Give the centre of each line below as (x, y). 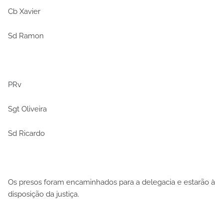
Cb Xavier (24, 11)
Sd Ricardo (26, 133)
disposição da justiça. (44, 194)
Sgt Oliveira (27, 109)
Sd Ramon (26, 36)
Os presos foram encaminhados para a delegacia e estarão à (111, 182)
